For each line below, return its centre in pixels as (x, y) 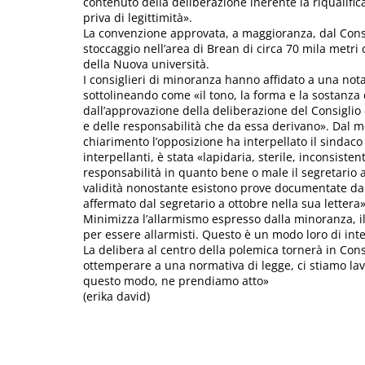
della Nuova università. (146, 64)
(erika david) (117, 297)
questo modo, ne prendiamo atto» (176, 281)
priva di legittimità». (138, 18)
